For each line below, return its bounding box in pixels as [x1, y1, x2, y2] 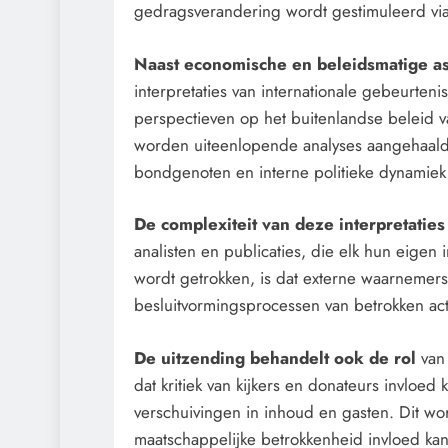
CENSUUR [267, 147, 325, 167]
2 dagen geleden [283, 309, 384, 329]
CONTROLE [343, 147, 410, 167]
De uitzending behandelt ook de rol [134, 345, 421, 370]
